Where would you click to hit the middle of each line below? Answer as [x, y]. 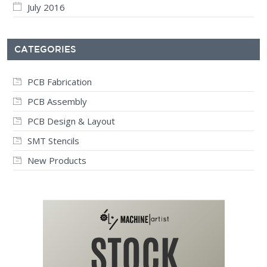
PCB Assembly [57, 102]
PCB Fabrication [60, 82]
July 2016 [46, 7]
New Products [57, 161]
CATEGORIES [45, 49]
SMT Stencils [53, 141]
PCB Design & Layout [71, 121]
